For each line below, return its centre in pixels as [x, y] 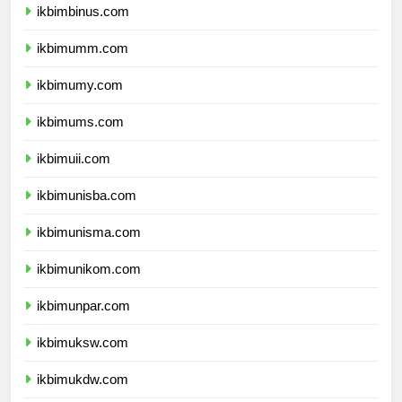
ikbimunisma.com [89, 249]
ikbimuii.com [74, 175]
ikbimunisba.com [87, 212]
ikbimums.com [80, 138]
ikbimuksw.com [83, 359]
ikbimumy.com [80, 101]
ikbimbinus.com [83, 28]
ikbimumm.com [83, 65]
